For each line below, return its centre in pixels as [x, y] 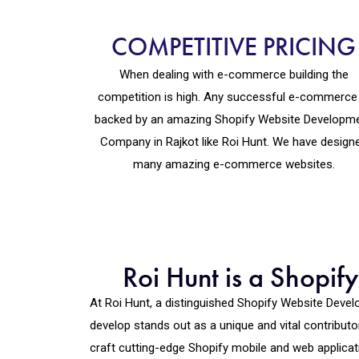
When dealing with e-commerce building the [234, 74]
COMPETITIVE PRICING [234, 46]
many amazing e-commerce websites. [234, 164]
